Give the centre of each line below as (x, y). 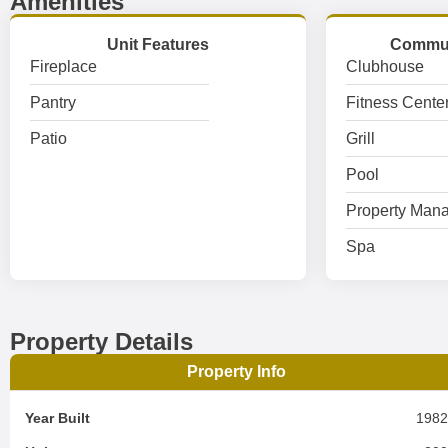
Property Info (237, 371)
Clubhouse (384, 66)
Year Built (57, 418)
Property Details (101, 341)
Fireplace (63, 66)
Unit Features (157, 44)
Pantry (53, 102)
